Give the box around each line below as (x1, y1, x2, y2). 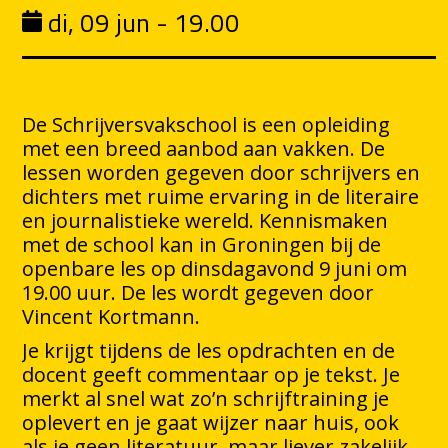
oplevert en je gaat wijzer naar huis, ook (22, 409, 400, 437)
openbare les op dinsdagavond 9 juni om (22, 255, 408, 283)
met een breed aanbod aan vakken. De (22, 135, 386, 163)
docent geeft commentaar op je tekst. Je (22, 361, 401, 389)
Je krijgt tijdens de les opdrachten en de (22, 337, 396, 365)
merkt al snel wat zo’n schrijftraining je (22, 385, 390, 413)
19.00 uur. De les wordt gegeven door (22, 279, 375, 307)
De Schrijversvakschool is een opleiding (22, 111, 391, 139)
